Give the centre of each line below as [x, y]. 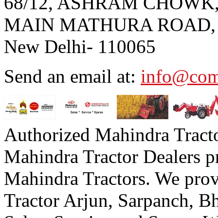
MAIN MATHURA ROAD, [110, 24]
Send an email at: [72, 76]
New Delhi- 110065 [80, 46]
